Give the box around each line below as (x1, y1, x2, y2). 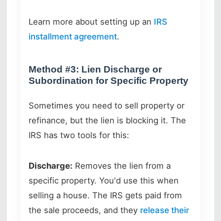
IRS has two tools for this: (29, 130, 129, 140)
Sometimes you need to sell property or (29, 100, 184, 110)
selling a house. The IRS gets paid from (29, 190, 182, 200)
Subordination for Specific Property (29, 75, 188, 86)
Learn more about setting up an (29, 16, 154, 27)
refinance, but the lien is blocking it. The (29, 115, 186, 125)
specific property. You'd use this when (29, 175, 179, 185)
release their (140, 205, 189, 215)
